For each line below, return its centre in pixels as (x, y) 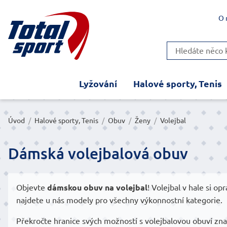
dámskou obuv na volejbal (97, 187)
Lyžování (98, 83)
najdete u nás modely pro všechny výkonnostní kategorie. (119, 200)
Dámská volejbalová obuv (98, 153)
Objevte (32, 187)
